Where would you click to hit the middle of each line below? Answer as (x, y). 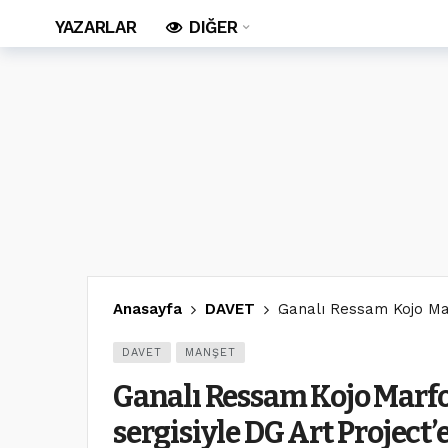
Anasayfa (147, 309)
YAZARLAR (96, 27)
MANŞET (210, 352)
